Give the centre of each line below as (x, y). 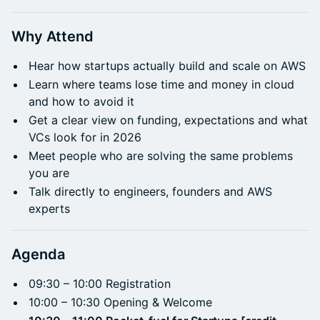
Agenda (38, 254)
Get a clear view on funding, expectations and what (168, 120)
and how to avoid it (81, 101)
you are (49, 173)
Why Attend (52, 36)
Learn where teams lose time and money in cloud (161, 84)
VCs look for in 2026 (85, 137)
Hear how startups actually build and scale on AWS (167, 66)
